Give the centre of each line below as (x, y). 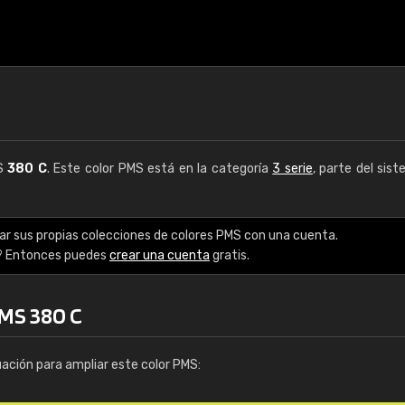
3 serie (292, 169)
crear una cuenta (160, 255)
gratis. (230, 255)
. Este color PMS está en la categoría (160, 169)
